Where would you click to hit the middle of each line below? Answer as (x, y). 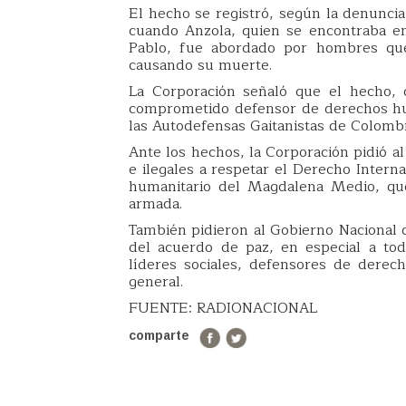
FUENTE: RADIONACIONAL (223, 308)
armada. (155, 203)
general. (156, 281)
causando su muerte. (200, 65)
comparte (159, 336)
